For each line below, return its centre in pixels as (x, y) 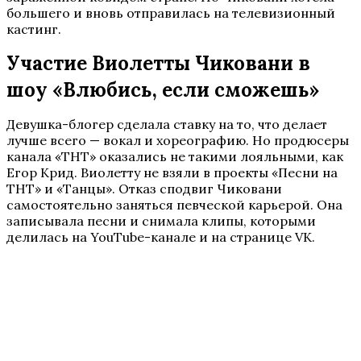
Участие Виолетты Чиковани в (158, 64)
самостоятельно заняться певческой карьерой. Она (174, 205)
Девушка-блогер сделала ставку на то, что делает (167, 124)
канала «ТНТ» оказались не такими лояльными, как (175, 157)
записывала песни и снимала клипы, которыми (161, 221)
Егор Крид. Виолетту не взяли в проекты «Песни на (172, 173)
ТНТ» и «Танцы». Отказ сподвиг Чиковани (144, 189)
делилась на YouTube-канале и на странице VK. (161, 237)
